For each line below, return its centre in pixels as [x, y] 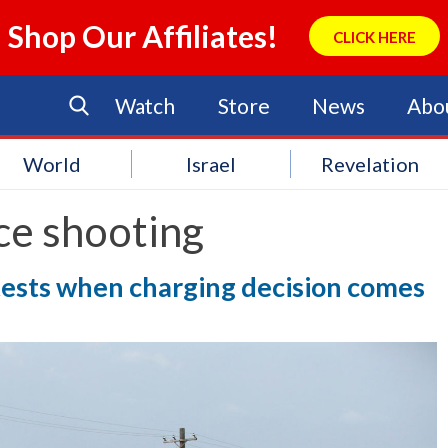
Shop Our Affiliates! [143, 36]
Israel [211, 164]
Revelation [370, 164]
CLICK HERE [374, 37]
